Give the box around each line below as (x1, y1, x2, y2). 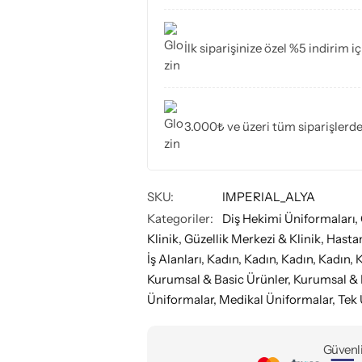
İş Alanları (147, 250, 201, 267)
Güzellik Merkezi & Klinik (184, 230, 321, 246)
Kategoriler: (147, 210, 213, 226)
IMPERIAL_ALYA (222, 188, 315, 204)
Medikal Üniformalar (219, 291, 332, 307)
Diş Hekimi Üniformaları (222, 210, 355, 226)
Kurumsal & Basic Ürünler (147, 271, 288, 287)
